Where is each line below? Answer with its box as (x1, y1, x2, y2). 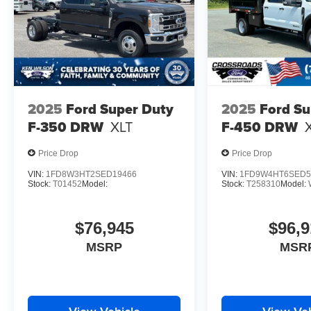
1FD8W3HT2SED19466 (46, 169, 137, 180)
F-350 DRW (28, 116, 103, 137)
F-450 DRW (221, 116, 299, 137)
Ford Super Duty (66, 98, 174, 119)
